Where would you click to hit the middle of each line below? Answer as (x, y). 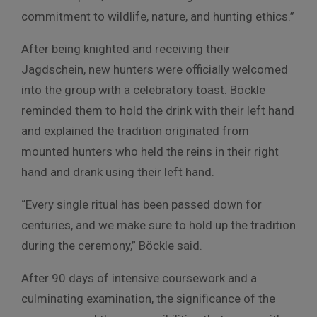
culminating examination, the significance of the (148, 298)
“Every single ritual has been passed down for (142, 204)
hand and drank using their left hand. (118, 172)
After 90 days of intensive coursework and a (139, 278)
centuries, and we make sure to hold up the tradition (158, 225)
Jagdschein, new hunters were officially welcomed (155, 69)
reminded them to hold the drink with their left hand (158, 110)
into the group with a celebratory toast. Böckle (143, 90)
